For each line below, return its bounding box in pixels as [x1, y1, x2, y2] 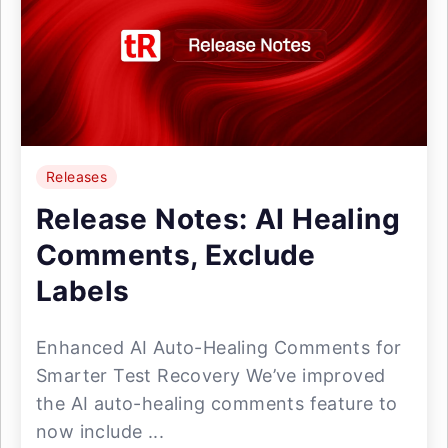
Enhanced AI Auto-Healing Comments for [36, 337, 402, 358]
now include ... [36, 421, 165, 442]
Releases [46, 168, 108, 185]
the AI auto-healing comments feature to [36, 393, 398, 414]
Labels [36, 274, 130, 308]
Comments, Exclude [36, 238, 316, 272]
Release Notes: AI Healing [36, 202, 400, 236]
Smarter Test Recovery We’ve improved [36, 365, 386, 386]
